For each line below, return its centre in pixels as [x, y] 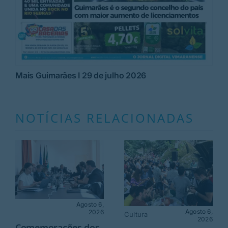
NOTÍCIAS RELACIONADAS [104, 118]
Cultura [136, 214]
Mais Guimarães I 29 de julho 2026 [81, 75]
